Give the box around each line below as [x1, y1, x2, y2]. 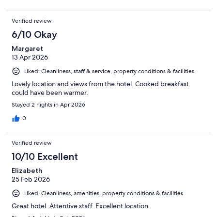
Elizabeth [12, 166, 43, 175]
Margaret [12, 44, 43, 53]
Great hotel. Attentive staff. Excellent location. [12, 201, 150, 210]
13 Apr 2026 [12, 52, 48, 62]
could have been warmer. [12, 88, 88, 97]
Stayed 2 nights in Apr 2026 [12, 100, 85, 108]
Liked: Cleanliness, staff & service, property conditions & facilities [24, 67, 194, 75]
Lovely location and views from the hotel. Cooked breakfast [12, 79, 189, 88]
